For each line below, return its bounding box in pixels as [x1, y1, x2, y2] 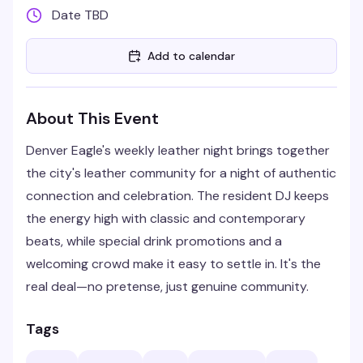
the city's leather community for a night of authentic [26, 164, 336, 181]
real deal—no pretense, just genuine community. [26, 278, 309, 295]
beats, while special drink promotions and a [26, 233, 282, 250]
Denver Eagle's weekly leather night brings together [26, 142, 330, 159]
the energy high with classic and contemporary [26, 210, 305, 227]
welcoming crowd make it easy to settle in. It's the [26, 255, 321, 272]
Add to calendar [147, 49, 235, 63]
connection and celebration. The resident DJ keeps [26, 187, 329, 204]
